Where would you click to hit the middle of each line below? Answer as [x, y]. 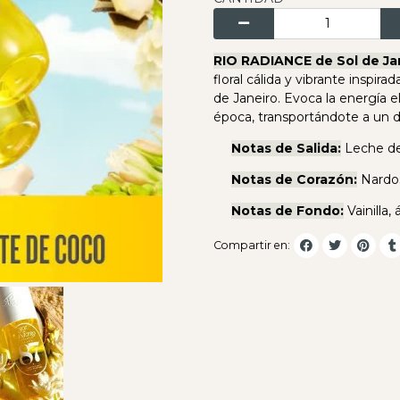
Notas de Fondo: [287, 211]
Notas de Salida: [286, 149]
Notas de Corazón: [294, 180]
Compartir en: [252, 245]
